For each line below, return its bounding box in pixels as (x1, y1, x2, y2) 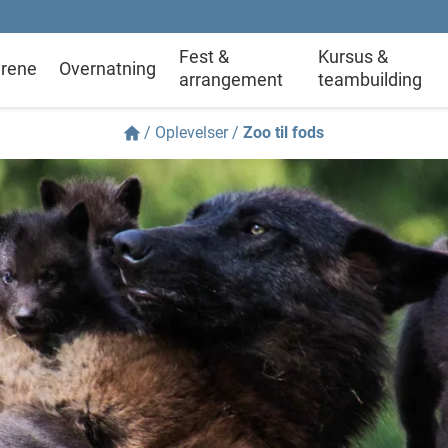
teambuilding (317, 69, 422, 90)
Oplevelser (155, 123, 228, 142)
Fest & (178, 46, 229, 67)
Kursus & (317, 46, 388, 67)
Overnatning (59, 57, 157, 79)
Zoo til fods (243, 123, 324, 142)
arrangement (178, 69, 283, 90)
